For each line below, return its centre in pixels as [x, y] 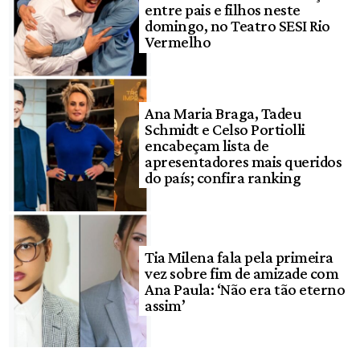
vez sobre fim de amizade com [242, 273]
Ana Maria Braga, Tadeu [223, 113]
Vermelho [178, 41]
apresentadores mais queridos [243, 161]
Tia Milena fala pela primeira [239, 257]
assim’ [165, 305]
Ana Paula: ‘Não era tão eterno [245, 289]
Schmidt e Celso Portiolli [225, 129]
